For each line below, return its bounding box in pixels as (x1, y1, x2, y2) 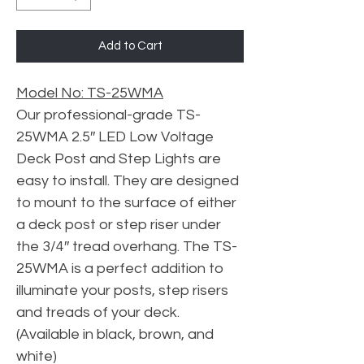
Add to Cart (97, 39, 162, 52)
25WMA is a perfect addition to (16, 260, 223, 276)
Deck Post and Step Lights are (16, 150, 221, 167)
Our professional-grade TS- (16, 106, 201, 123)
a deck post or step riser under (16, 216, 221, 232)
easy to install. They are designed (16, 172, 239, 188)
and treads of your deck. (16, 304, 180, 320)
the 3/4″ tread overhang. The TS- (16, 238, 237, 254)
